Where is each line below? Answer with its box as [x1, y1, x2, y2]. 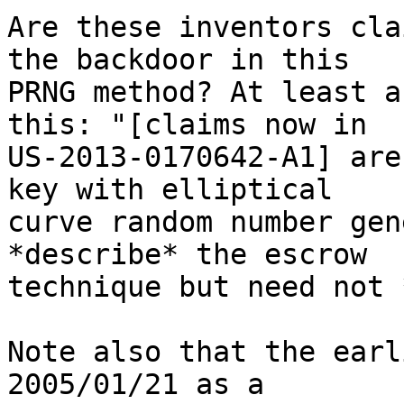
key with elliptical [7, 173, 350, 207]
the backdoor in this [7, 43, 367, 77]
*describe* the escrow [7, 238, 384, 271]
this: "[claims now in [7, 108, 384, 142]
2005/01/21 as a [7, 368, 281, 401]
